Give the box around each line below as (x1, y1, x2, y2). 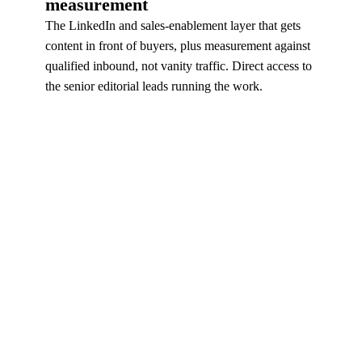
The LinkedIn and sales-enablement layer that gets (45, 19, 301, 32)
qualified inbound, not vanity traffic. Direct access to (45, 59, 312, 73)
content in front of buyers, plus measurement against (45, 39, 310, 53)
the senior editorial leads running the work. (45, 79, 263, 93)
